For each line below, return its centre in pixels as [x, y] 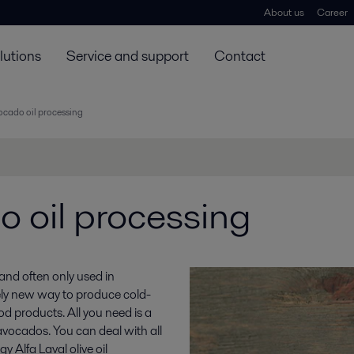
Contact [240, 55]
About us [284, 12]
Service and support [128, 55]
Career [332, 12]
